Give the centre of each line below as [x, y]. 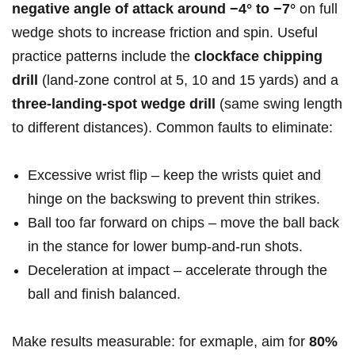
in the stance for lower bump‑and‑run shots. [165, 247]
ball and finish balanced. [104, 294]
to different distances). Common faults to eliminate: [172, 128]
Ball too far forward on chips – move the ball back [183, 223]
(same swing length [279, 104]
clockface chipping [258, 57]
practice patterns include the [103, 57]
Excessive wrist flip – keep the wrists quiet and [174, 176]
